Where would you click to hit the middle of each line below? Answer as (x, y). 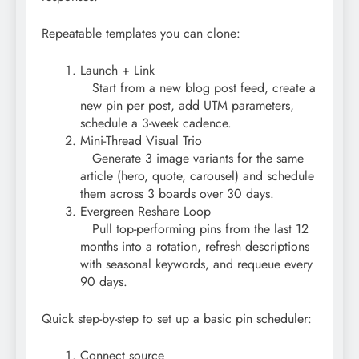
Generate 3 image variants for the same (192, 158)
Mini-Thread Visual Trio (141, 140)
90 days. (104, 281)
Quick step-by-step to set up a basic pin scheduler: (177, 318)
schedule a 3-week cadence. (156, 123)
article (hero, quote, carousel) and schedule (197, 175)
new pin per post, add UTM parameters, (187, 105)
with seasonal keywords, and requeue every (196, 264)
